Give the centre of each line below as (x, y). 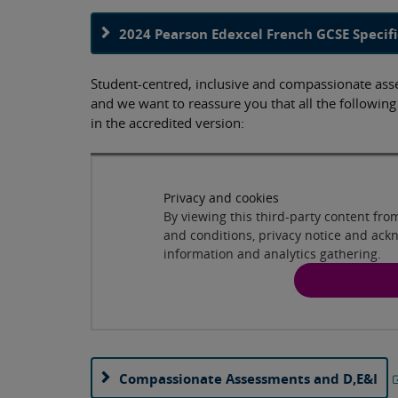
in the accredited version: (167, 123)
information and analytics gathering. (272, 253)
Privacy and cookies (221, 197)
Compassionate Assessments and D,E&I (248, 378)
